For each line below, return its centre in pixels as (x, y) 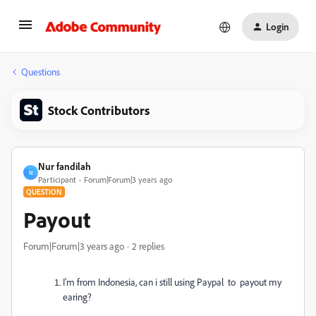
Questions (41, 72)
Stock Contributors (99, 110)
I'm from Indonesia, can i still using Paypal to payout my (172, 282)
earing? (78, 297)
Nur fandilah (65, 166)
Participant (57, 180)
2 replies (148, 246)
